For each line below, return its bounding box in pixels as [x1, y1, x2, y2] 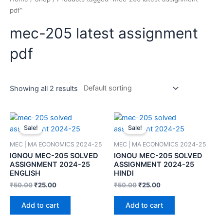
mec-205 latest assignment [10, 24, 198, 42]
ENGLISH [10, 169, 40, 178]
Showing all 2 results [10, 84, 78, 93]
